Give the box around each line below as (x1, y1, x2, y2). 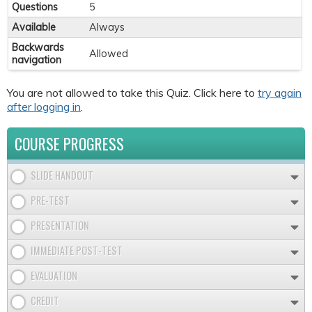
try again (258, 85, 302, 100)
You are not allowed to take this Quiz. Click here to (7, 85, 258, 100)
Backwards (12, 41, 64, 54)
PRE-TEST (31, 192, 70, 208)
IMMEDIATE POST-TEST (31, 242, 123, 258)
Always (89, 21, 125, 34)
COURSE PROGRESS (15, 132, 124, 155)
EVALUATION (31, 267, 77, 283)
